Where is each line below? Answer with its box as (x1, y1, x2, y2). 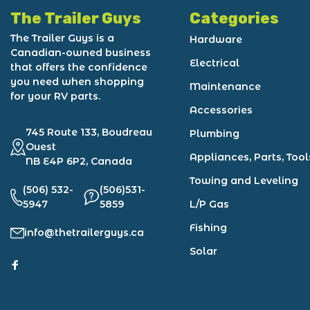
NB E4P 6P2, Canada (26, 155, 132, 167)
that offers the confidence (10, 61, 147, 73)
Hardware (190, 33, 243, 46)
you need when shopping (10, 75, 144, 88)
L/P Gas (190, 198, 230, 210)
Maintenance (190, 80, 262, 93)
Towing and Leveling (190, 174, 299, 187)
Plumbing (190, 127, 240, 140)
